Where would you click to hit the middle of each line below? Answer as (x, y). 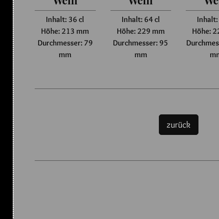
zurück (178, 124)
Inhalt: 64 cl (141, 20)
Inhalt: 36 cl (65, 20)
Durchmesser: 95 (141, 43)
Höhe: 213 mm (65, 31)
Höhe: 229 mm (141, 31)
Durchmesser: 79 (65, 43)
